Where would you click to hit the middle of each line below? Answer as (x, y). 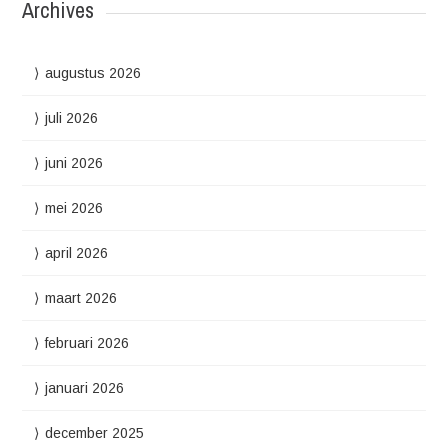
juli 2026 (72, 118)
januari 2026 (85, 388)
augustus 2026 (93, 73)
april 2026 (77, 253)
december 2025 (95, 433)
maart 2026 (81, 298)
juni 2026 (74, 163)
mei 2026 (74, 208)
